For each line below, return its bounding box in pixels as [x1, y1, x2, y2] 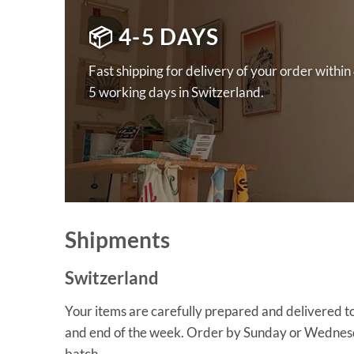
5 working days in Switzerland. [88, 84, 264, 101]
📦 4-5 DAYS [88, 23, 220, 50]
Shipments [65, 227, 170, 254]
